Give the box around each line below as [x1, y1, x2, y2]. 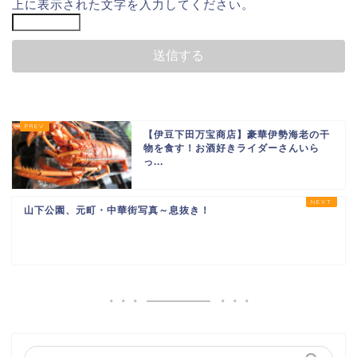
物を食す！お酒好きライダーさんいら [143, 143, 320, 155]
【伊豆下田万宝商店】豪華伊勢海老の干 [143, 129, 330, 141]
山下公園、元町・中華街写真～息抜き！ [24, 205, 210, 217]
